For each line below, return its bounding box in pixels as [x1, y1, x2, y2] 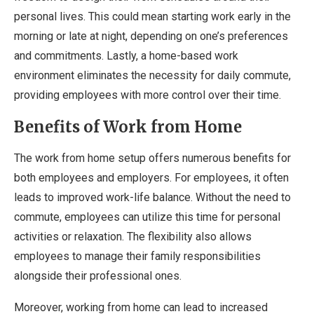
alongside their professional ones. [14, 269, 182, 282]
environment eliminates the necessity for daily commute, [14, 69, 291, 82]
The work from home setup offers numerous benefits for [14, 151, 291, 165]
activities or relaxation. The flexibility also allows [14, 230, 252, 243]
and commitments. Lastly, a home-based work [14, 49, 238, 62]
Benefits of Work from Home [14, 117, 242, 137]
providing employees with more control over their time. [14, 88, 281, 102]
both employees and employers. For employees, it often [14, 171, 289, 184]
